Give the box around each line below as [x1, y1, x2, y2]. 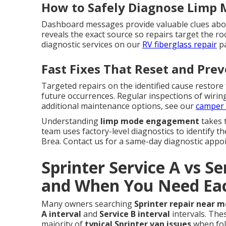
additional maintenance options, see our [41, 100, 196, 112]
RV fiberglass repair [142, 39, 217, 50]
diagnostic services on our [41, 39, 142, 50]
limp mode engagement [100, 116, 199, 127]
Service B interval [99, 208, 170, 220]
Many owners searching [41, 198, 134, 210]
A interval [41, 208, 81, 220]
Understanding [41, 116, 100, 127]
